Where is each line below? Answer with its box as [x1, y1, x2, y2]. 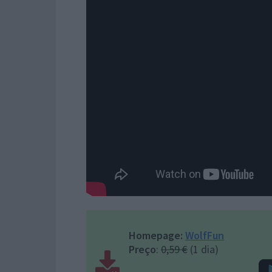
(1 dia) [188, 242, 219, 256]
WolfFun [185, 228, 224, 242]
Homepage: [129, 228, 183, 242]
